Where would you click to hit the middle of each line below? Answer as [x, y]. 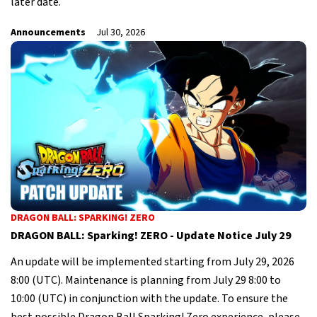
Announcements [48, 32]
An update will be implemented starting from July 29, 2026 [152, 261]
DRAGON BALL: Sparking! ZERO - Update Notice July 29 [151, 236]
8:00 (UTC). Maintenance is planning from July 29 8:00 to [146, 280]
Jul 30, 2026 [121, 32]
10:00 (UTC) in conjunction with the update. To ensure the [149, 298]
